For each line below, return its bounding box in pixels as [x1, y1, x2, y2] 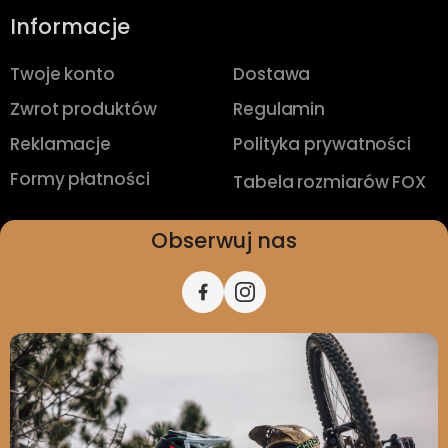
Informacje [10, 11, 130, 41]
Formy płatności [10, 166, 150, 191]
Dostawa [233, 61, 311, 86]
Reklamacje [10, 131, 111, 156]
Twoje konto [10, 61, 115, 86]
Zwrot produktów [10, 96, 157, 121]
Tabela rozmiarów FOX [233, 169, 426, 194]
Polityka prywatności [233, 131, 411, 156]
